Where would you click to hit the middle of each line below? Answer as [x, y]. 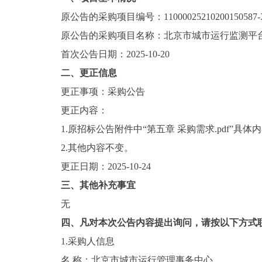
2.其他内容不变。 [97, 148]
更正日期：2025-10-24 [106, 166]
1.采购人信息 [88, 241]
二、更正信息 [89, 73]
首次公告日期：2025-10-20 [115, 54]
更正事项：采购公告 [103, 92]
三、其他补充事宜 [98, 185]
